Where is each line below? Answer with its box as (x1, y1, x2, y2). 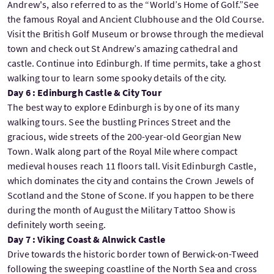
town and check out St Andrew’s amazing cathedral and (7, 42, 239, 54)
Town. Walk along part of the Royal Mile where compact (7, 144, 238, 157)
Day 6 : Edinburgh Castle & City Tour (7, 86, 161, 98)
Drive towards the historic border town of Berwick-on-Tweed (7, 247, 259, 260)
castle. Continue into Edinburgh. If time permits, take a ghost (7, 56, 261, 69)
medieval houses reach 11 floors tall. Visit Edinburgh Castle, (7, 159, 256, 172)
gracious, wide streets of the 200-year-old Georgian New (7, 130, 241, 143)
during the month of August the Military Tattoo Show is (7, 203, 236, 216)
